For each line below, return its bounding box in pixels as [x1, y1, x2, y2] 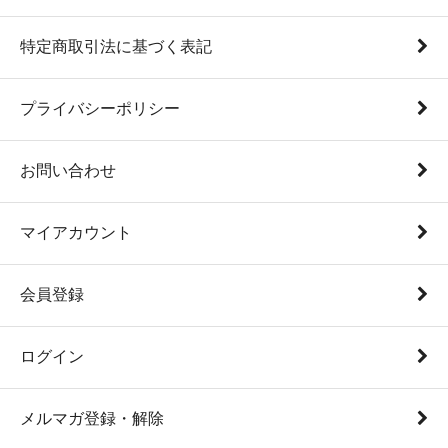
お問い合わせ [20, 161, 116, 179]
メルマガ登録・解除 [20, 409, 164, 427]
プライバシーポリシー [20, 99, 180, 117]
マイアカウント [20, 223, 132, 241]
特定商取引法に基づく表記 [20, 37, 212, 55]
